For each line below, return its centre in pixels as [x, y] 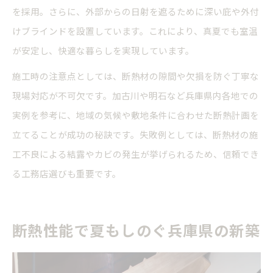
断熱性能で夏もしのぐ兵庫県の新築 [136, 230]
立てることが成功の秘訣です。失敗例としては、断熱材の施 [135, 135]
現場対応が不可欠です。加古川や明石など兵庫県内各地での [135, 96]
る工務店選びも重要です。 [67, 174]
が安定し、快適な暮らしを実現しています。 [103, 51]
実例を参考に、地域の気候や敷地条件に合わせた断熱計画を [136, 115]
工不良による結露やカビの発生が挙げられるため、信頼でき [136, 154]
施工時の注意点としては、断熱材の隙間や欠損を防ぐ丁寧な [136, 76]
